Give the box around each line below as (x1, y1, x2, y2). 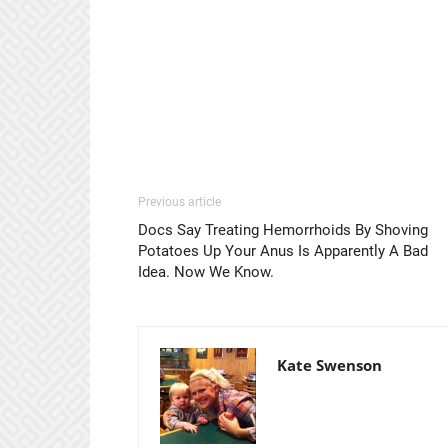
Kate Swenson (277, 354, 382, 375)
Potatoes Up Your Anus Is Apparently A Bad (138, 241, 428, 260)
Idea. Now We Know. (138, 262, 274, 281)
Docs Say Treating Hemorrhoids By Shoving (138, 220, 428, 239)
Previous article (138, 194, 221, 209)
